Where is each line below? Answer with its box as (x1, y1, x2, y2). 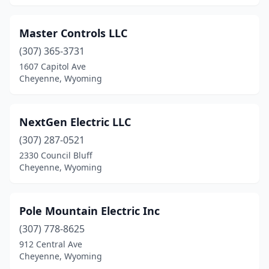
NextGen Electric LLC (19, 115, 131, 129)
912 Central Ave (19, 238, 82, 250)
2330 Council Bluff (19, 150, 92, 161)
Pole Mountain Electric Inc (19, 204, 160, 218)
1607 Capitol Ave (19, 61, 86, 72)
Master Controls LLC (19, 26, 127, 40)
